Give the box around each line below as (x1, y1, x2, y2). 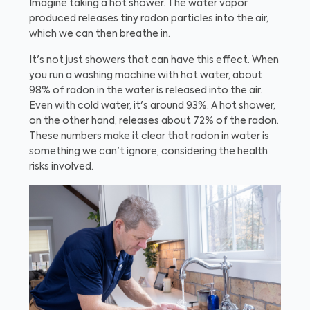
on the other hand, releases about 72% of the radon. (29, 116, 279, 126)
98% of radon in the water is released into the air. (29, 86, 262, 95)
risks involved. (29, 162, 93, 172)
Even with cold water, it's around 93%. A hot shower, (29, 101, 275, 111)
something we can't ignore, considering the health (29, 147, 268, 156)
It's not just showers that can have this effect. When (29, 55, 279, 65)
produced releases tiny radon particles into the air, (29, 14, 268, 24)
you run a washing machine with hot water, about (29, 71, 262, 80)
